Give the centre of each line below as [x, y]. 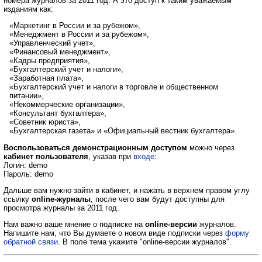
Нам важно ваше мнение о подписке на [74, 225]
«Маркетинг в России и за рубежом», [75, 26]
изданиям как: [28, 9]
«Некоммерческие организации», [67, 105]
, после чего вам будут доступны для [158, 199]
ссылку [18, 199]
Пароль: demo [28, 174]
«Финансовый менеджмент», [60, 52]
